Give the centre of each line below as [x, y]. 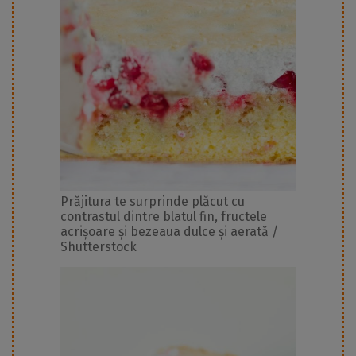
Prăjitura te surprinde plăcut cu [153, 202]
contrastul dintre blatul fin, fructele [164, 217]
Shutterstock [99, 247]
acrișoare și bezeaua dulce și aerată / [169, 232]
